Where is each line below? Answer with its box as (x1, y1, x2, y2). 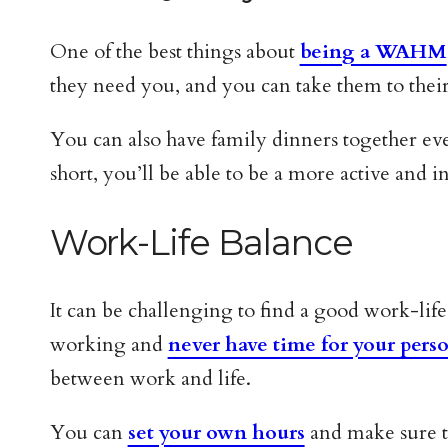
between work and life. (49, 365, 251, 393)
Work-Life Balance (49, 221, 353, 265)
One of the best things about (49, 38, 300, 66)
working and (49, 331, 168, 359)
